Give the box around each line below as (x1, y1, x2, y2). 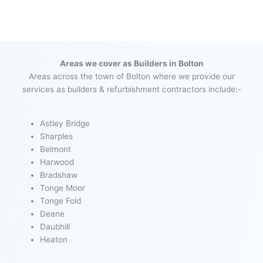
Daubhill (40, 222, 70, 232)
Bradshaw (40, 170, 78, 180)
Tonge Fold (40, 196, 82, 206)
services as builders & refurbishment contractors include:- (22, 85, 241, 95)
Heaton (40, 235, 68, 245)
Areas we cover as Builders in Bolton (59, 59, 204, 69)
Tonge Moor (40, 183, 86, 193)
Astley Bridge (40, 119, 90, 129)
